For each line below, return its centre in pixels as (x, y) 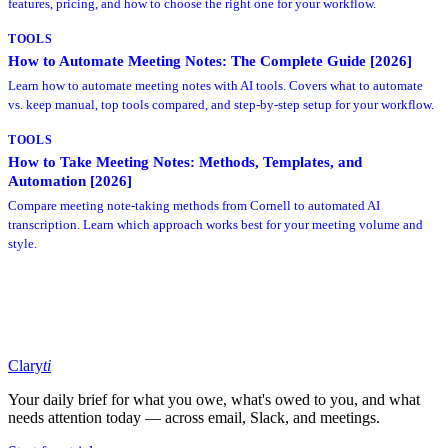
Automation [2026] (70, 180)
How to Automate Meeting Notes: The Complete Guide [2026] (210, 60)
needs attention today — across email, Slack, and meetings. (194, 417)
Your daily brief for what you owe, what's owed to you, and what (214, 399)
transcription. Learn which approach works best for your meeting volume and (215, 224)
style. (22, 243)
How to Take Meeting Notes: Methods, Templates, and (185, 161)
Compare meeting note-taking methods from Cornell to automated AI (194, 205)
